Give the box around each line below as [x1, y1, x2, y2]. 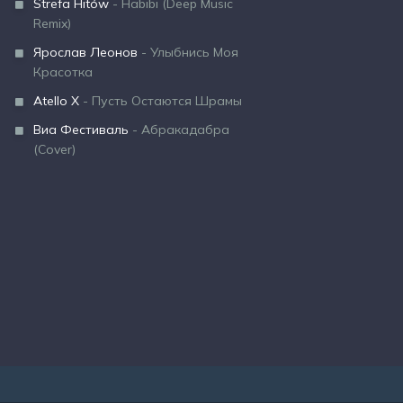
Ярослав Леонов [33, 44, 138, 60]
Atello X [33, 93, 79, 109]
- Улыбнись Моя [138, 44, 238, 60]
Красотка [33, 64, 93, 80]
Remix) [33, 15, 71, 31]
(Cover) [33, 141, 76, 157]
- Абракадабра [129, 121, 229, 138]
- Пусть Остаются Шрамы [79, 93, 242, 109]
